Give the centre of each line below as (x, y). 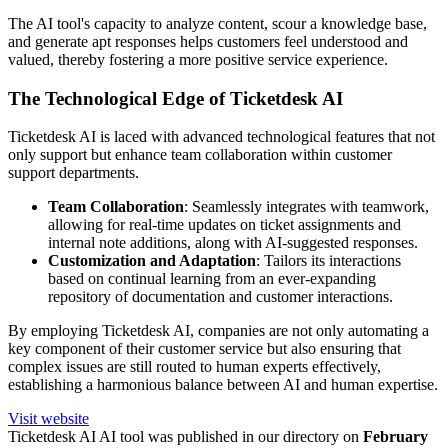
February (395, 437)
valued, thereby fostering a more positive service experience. (198, 59)
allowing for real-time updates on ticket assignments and (224, 225)
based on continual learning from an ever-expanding (212, 279)
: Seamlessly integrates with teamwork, (306, 207)
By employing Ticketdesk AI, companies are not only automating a (218, 331)
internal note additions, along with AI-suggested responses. (233, 243)
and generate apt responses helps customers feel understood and (208, 41)
